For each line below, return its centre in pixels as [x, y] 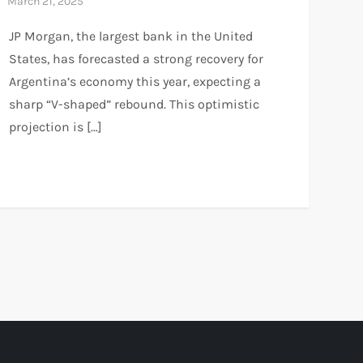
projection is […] [55, 127]
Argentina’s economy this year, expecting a [135, 82]
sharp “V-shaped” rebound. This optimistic [134, 105]
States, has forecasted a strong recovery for [136, 59]
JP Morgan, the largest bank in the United [130, 36]
